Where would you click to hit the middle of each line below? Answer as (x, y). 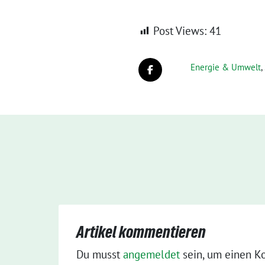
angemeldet (151, 254)
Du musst (100, 254)
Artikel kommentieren (141, 232)
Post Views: (180, 31)
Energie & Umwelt (226, 67)
